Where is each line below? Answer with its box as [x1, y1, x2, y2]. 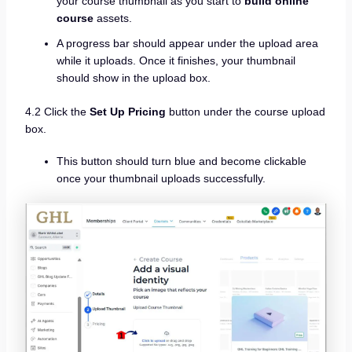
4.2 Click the [24, 104, 90, 118]
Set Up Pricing [89, 104, 166, 118]
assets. [93, 11, 132, 24]
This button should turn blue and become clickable [56, 155, 306, 168]
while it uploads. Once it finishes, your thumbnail [56, 53, 295, 67]
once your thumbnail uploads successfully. [56, 172, 266, 185]
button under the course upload [165, 104, 325, 118]
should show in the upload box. [56, 71, 211, 84]
